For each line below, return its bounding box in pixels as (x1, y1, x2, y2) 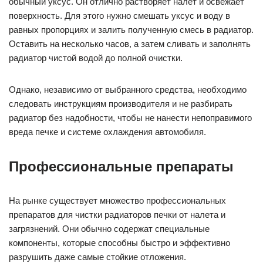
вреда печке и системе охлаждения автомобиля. (9, 127, 206, 137)
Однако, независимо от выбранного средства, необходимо (9, 85, 247, 95)
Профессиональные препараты (9, 159, 234, 175)
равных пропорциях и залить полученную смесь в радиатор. (9, 25, 254, 35)
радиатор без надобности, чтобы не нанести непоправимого (9, 113, 252, 123)
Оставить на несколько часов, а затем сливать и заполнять (9, 39, 251, 49)
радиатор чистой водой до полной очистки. (9, 53, 183, 63)
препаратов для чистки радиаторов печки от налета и (9, 210, 225, 220)
